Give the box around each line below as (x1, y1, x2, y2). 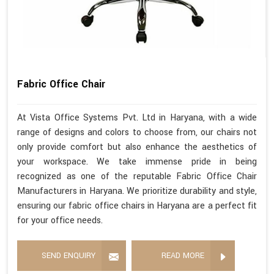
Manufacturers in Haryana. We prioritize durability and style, (17, 185, 257, 198)
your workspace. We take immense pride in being (17, 155, 257, 169)
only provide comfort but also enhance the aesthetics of (17, 141, 257, 154)
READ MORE (161, 250, 204, 262)
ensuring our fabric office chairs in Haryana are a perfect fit (17, 199, 257, 213)
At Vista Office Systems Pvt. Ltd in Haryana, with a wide (17, 111, 257, 125)
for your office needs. (17, 214, 103, 228)
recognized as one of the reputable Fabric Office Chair (17, 170, 257, 183)
